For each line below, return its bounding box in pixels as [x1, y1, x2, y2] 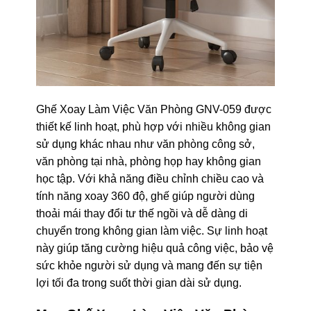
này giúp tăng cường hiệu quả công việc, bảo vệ [35, 242, 274, 254]
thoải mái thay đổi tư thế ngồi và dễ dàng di [35, 207, 248, 219]
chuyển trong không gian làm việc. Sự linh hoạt [35, 224, 267, 237]
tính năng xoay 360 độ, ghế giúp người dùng [35, 190, 255, 202]
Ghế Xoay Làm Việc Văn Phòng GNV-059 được [35, 103, 271, 115]
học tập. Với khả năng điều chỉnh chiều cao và [35, 172, 264, 185]
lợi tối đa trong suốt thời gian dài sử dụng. [35, 276, 242, 289]
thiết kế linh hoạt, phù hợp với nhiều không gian [35, 120, 271, 133]
